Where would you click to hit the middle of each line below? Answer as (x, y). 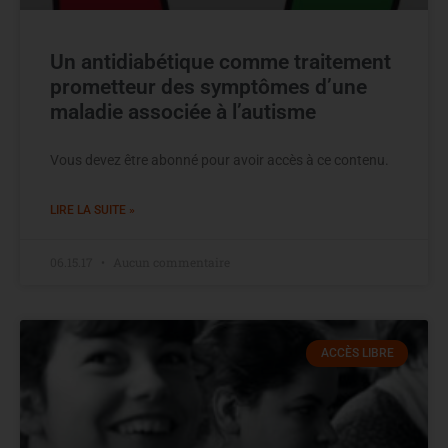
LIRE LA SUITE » (92, 210)
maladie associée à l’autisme (183, 112)
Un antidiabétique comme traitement (220, 62)
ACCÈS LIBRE (357, 353)
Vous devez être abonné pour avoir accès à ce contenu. (219, 160)
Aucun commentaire (170, 262)
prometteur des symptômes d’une (208, 87)
